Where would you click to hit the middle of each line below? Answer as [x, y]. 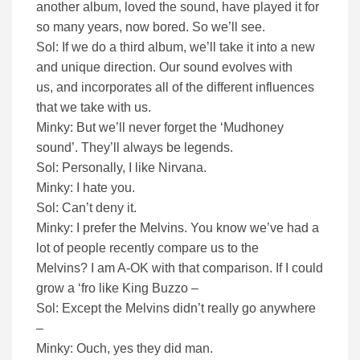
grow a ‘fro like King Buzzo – [117, 288]
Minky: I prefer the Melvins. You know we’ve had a [178, 228]
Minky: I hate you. [86, 188]
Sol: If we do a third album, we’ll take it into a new [176, 47]
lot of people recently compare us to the [147, 248]
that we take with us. [94, 108]
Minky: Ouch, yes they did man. [125, 349]
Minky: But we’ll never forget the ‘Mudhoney [160, 128]
